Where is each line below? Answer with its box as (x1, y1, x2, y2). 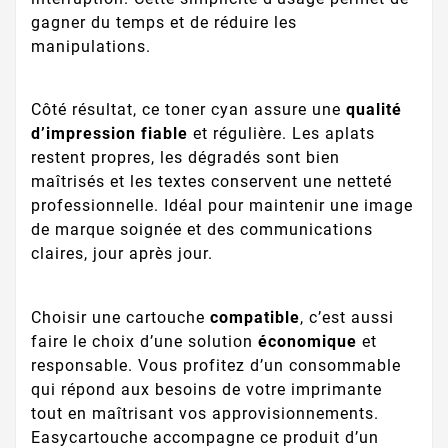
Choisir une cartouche (31, 308, 210, 328)
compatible (210, 308, 300, 328)
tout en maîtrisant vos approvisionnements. (31, 404, 379, 424)
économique (258, 332, 357, 352)
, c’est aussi (300, 308, 394, 328)
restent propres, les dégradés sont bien (31, 148, 340, 168)
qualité (346, 100, 402, 120)
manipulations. (31, 36, 151, 56)
